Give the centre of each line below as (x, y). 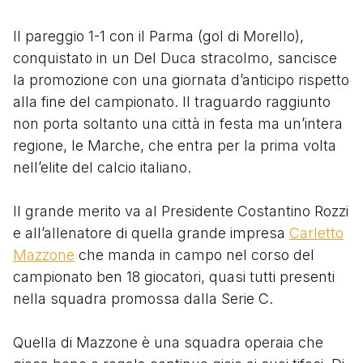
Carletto (316, 233)
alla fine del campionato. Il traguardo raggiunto (172, 101)
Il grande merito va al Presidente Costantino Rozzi (181, 211)
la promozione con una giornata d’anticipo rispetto (181, 79)
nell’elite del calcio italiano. (102, 167)
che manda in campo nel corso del (194, 254)
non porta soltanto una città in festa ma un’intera (178, 123)
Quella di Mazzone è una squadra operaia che (168, 342)
